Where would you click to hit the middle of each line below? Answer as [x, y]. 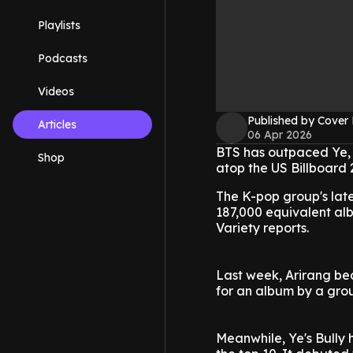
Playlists [59, 25]
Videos [56, 91]
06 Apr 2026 [280, 135]
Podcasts [63, 58]
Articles [57, 124]
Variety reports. [262, 228]
